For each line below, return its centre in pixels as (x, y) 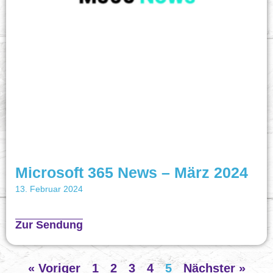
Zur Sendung (49, 225)
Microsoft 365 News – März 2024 (132, 172)
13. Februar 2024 (49, 189)
